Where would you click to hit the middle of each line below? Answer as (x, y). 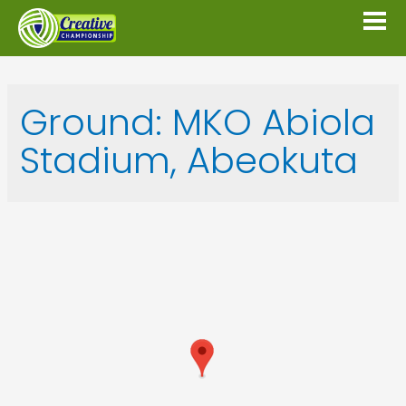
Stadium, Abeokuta (188, 161)
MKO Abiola (273, 123)
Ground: (96, 123)
